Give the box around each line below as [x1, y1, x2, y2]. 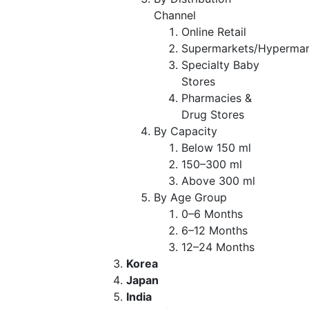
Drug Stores [181, 107, 244, 121]
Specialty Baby [181, 57, 259, 72]
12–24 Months [181, 239, 255, 254]
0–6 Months [181, 206, 243, 221]
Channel [154, 8, 196, 22]
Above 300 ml [181, 173, 255, 188]
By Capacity [154, 123, 217, 138]
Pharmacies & [181, 90, 252, 105]
